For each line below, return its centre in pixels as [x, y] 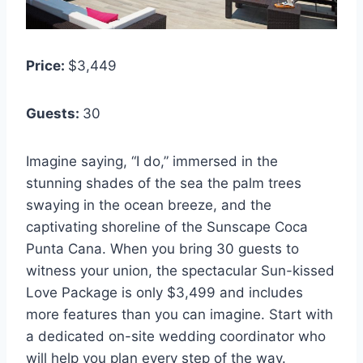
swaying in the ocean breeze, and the [149, 205]
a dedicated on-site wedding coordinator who [176, 336]
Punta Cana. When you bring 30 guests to [162, 248]
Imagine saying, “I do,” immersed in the [152, 161]
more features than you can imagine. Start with [179, 314]
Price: [47, 65]
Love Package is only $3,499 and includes [164, 292]
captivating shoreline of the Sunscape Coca [167, 226]
